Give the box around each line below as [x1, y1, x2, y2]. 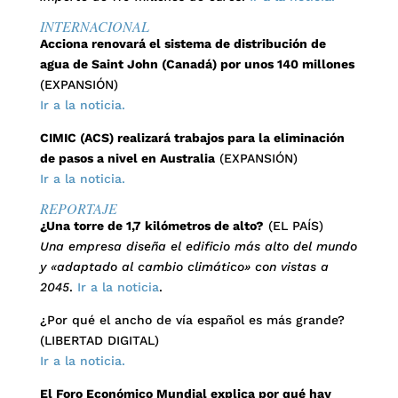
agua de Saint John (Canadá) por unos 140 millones [39, 57, 354, 71]
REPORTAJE [39, 199, 117, 218]
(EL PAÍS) [263, 219, 323, 233]
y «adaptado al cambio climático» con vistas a [39, 259, 329, 274]
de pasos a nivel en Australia [39, 151, 215, 165]
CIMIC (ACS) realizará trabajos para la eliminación [39, 131, 345, 145]
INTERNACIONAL [39, 17, 149, 36]
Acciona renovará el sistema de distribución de [39, 36, 326, 51]
